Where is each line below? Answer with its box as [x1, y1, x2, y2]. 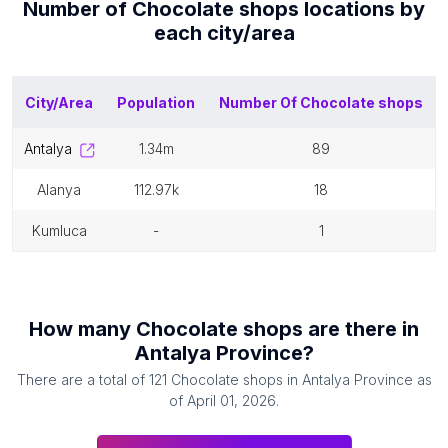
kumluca [40, 222, 87, 239]
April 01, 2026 [187, 392, 276, 409]
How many [29, 317, 136, 341]
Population [117, 94, 195, 111]
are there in [303, 317, 419, 341]
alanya [46, 181, 81, 198]
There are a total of [16, 371, 149, 388]
